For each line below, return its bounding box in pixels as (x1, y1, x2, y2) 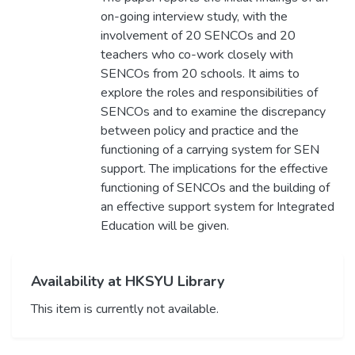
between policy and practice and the (100, 122, 299, 140)
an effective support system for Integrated (100, 198, 334, 216)
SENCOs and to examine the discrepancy (100, 103, 326, 121)
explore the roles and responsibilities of (100, 84, 318, 102)
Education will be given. (100, 217, 229, 235)
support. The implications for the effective (100, 160, 328, 178)
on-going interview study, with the (100, 8, 288, 26)
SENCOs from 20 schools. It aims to (100, 65, 300, 83)
